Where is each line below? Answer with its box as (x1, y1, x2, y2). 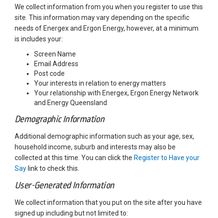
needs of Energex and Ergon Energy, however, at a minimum (15, 24, 199, 33)
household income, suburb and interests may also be (15, 143, 176, 151)
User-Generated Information (15, 180, 114, 191)
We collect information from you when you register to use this (15, 3, 203, 11)
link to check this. (26, 164, 79, 173)
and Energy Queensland (34, 99, 107, 107)
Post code (34, 70, 65, 78)
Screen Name (34, 50, 76, 58)
